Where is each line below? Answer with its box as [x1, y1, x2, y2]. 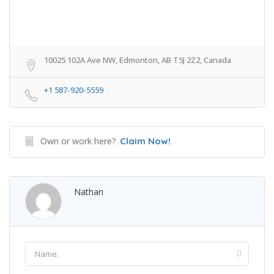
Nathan [74, 186, 103, 198]
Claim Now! [120, 135, 171, 147]
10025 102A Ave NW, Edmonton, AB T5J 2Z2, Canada [44, 54, 231, 66]
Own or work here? [40, 135, 116, 147]
